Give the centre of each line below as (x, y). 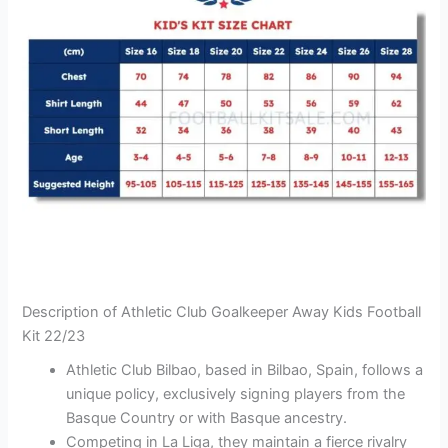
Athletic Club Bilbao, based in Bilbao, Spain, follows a (245, 370)
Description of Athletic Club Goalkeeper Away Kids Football (222, 312)
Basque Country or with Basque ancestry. (207, 418)
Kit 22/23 (54, 336)
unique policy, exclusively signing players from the (236, 394)
